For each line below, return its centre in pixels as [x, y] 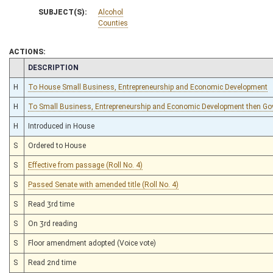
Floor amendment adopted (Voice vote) [92, 243]
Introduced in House [61, 126]
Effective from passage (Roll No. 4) [85, 165]
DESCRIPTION [53, 67]
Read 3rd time [51, 204]
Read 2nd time [52, 262]
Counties [113, 23]
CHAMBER [31, 67]
